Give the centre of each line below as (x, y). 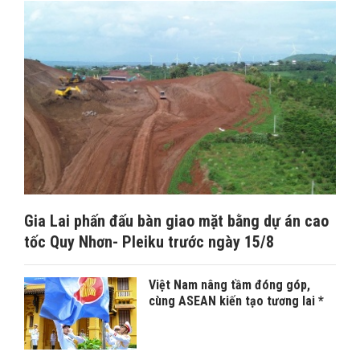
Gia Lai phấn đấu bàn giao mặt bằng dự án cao (176, 221)
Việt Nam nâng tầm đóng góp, (229, 284)
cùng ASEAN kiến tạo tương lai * (236, 301)
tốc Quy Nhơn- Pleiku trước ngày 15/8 (149, 241)
